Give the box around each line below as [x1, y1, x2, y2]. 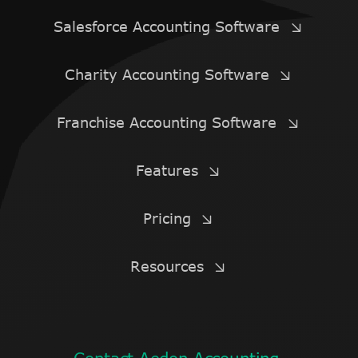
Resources [129, 257, 204, 276]
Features [135, 161, 198, 180]
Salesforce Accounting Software [54, 18, 280, 36]
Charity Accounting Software [64, 66, 269, 84]
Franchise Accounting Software [57, 113, 277, 132]
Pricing [142, 209, 191, 228]
